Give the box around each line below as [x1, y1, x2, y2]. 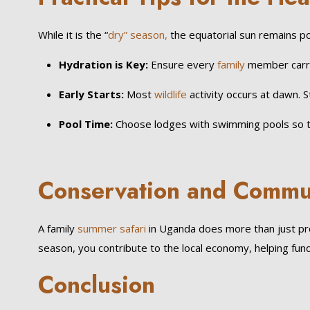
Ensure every [147, 57, 215, 71]
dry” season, [107, 28, 167, 42]
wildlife [154, 87, 187, 101]
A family [37, 221, 75, 235]
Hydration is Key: [58, 57, 148, 71]
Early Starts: [58, 87, 124, 101]
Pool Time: [58, 117, 113, 131]
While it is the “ [37, 28, 108, 42]
